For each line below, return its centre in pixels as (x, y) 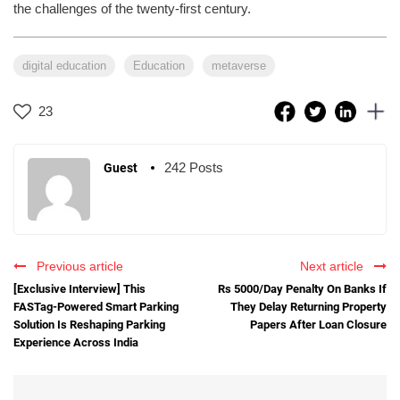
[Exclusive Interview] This (79, 288)
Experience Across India (76, 342)
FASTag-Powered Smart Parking (96, 306)
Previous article (76, 266)
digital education (64, 65)
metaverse (239, 65)
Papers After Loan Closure (318, 324)
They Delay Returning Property (308, 306)
